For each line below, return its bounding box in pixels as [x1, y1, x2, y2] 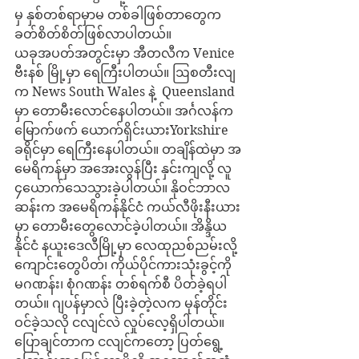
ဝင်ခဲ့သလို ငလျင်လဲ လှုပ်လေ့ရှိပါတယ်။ [14, 315, 224, 330]
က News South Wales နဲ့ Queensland [14, 84, 238, 99]
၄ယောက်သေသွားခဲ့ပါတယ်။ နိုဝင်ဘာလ [14, 180, 230, 196]
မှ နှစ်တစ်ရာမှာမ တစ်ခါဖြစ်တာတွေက [14, 7, 224, 22]
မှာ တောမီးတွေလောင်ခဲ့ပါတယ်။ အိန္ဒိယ [14, 219, 227, 234]
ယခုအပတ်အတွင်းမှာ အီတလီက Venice [14, 46, 238, 61]
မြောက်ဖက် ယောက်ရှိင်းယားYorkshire [14, 123, 232, 138]
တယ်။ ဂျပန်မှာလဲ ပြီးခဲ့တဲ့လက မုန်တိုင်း [14, 296, 228, 311]
